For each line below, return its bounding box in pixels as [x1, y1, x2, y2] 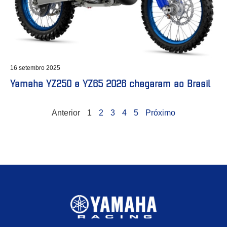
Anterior [52, 108, 80, 117]
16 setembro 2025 [10, 64, 60, 71]
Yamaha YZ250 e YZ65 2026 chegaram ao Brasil [10, 76, 210, 90]
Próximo [145, 108, 175, 117]
